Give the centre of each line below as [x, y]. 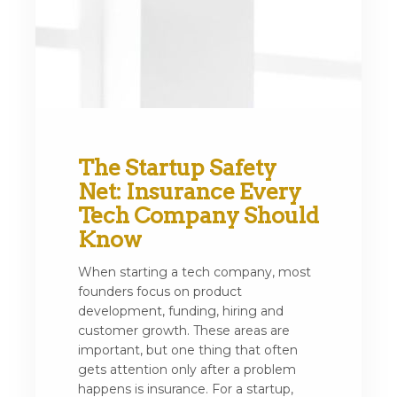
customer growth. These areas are [184, 331]
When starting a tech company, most [195, 272]
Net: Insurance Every [190, 191]
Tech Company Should [198, 215]
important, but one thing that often [188, 350]
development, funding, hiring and [181, 311]
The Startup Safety [177, 167]
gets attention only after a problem [187, 370]
